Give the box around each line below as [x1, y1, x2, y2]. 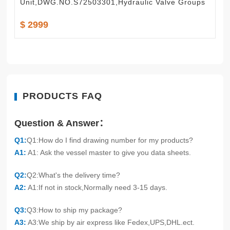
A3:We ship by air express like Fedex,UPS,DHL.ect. [26, 218, 195, 226]
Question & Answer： [14, 118, 109, 128]
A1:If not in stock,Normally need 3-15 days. [26, 183, 168, 191]
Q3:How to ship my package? [27, 205, 123, 214]
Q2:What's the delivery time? [27, 170, 121, 179]
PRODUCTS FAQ [23, 90, 103, 101]
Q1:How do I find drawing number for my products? [27, 136, 194, 144]
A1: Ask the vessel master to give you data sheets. [26, 148, 191, 157]
